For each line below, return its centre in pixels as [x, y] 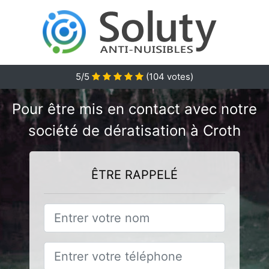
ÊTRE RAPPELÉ [134, 175]
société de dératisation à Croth [134, 131]
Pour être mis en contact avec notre [134, 109]
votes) [179, 77]
